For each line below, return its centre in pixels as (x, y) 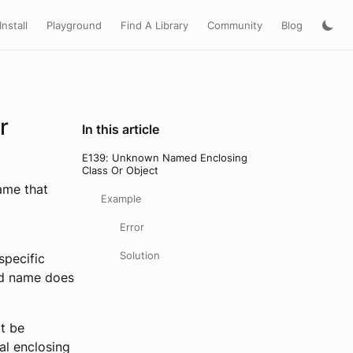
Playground (74, 25)
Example (121, 199)
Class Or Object (120, 170)
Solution (140, 255)
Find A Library (154, 25)
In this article (121, 129)
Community (235, 25)
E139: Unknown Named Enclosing (165, 158)
